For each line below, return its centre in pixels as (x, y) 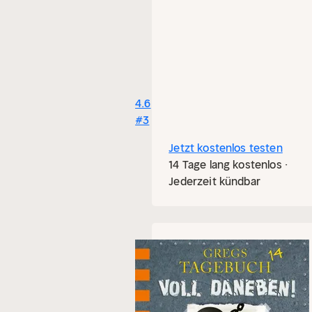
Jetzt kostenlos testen (226, 148)
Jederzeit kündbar (214, 181)
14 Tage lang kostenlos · (228, 164)
